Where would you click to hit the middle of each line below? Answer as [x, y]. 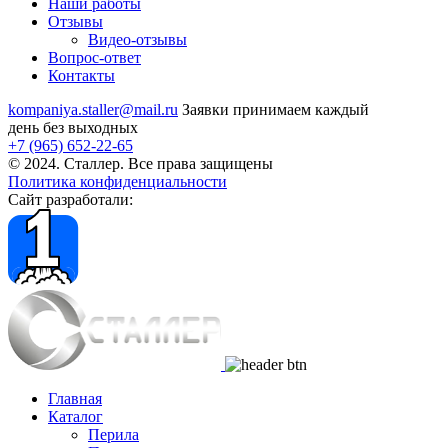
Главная [75, 398]
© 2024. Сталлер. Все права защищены [140, 163]
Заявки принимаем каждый [273, 109]
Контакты [81, 75]
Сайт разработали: [70, 199]
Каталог [75, 416]
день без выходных [73, 127]
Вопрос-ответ [94, 57]
